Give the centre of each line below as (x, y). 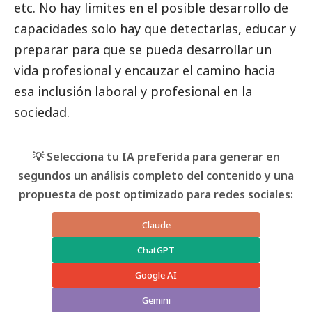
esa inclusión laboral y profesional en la (133, 92)
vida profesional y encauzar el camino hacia (145, 71)
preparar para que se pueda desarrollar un (143, 50)
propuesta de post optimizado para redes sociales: (156, 195)
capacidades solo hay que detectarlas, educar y (155, 29)
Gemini (156, 301)
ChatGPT (156, 250)
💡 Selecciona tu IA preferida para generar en (156, 157)
